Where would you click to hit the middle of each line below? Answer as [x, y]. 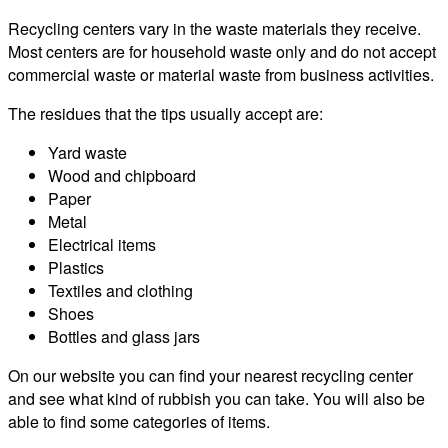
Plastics [76, 268]
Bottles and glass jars [124, 337]
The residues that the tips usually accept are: [165, 114]
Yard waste [87, 153]
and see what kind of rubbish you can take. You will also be [216, 399]
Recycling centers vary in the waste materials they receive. [214, 29]
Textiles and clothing [120, 291]
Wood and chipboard [122, 176]
